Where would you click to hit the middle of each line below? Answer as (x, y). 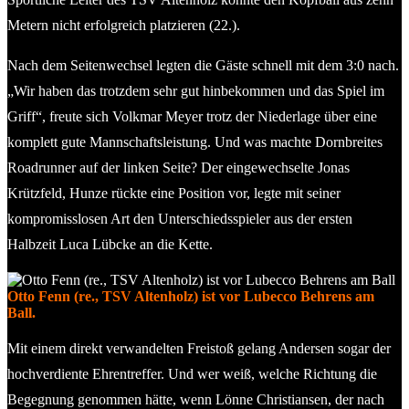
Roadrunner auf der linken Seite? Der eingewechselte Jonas (178, 167)
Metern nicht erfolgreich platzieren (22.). (124, 25)
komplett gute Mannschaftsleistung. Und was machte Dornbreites (195, 142)
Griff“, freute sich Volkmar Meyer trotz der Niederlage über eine (192, 116)
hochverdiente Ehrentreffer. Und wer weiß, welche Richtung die (192, 373)
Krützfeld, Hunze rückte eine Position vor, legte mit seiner (174, 193)
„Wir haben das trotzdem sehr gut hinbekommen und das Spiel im (196, 90)
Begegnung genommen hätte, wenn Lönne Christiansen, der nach (196, 399)
